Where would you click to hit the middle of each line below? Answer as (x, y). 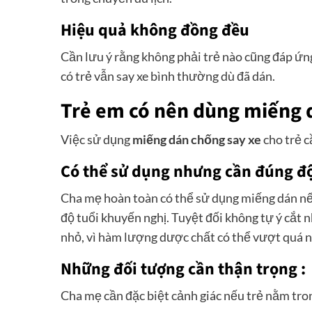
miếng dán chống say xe (197, 140)
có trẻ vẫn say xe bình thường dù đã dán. (168, 76)
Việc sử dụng (96, 140)
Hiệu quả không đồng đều (155, 31)
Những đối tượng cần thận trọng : (183, 270)
